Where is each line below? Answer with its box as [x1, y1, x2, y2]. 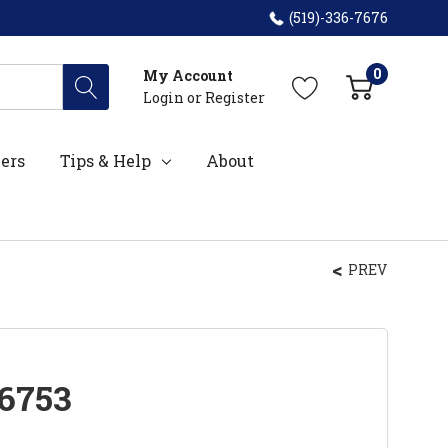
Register [205, 87, 265, 107]
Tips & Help [60, 149, 152, 171]
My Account [143, 65, 233, 85]
